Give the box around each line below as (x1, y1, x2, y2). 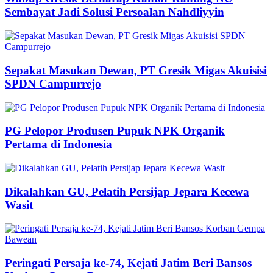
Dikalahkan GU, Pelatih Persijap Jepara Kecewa (5, 185, 249, 198)
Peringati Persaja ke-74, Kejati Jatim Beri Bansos (5, 257, 252, 270)
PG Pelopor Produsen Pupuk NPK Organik (5, 124, 225, 138)
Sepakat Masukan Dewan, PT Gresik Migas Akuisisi (5, 63, 267, 77)
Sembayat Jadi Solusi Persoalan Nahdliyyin (5, 5, 224, 19)
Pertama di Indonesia (5, 138, 112, 151)
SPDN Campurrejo (5, 77, 101, 90)
